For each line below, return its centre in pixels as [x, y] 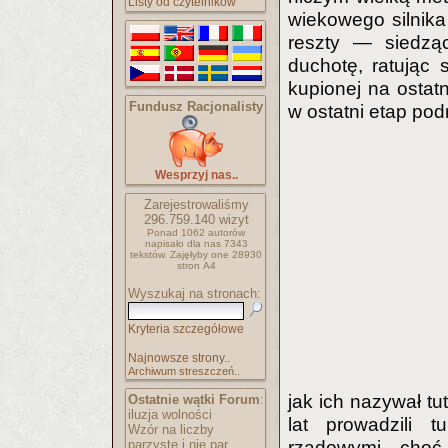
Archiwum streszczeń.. [184, 371]
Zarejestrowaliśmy [196, 204]
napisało [165, 243]
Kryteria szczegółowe [186, 329]
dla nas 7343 [217, 243]
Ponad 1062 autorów [196, 232]
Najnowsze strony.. [179, 358]
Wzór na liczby [171, 429]
